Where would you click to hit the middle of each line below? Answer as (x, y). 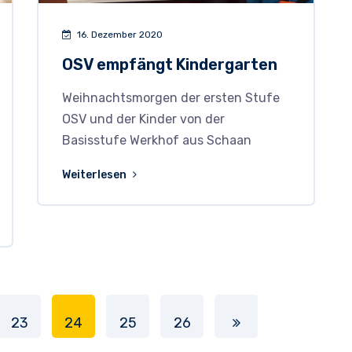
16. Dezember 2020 (119, 35)
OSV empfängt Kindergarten (170, 65)
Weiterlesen (96, 175)
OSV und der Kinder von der (144, 119)
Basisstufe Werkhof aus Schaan (157, 141)
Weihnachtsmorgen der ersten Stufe (171, 98)
